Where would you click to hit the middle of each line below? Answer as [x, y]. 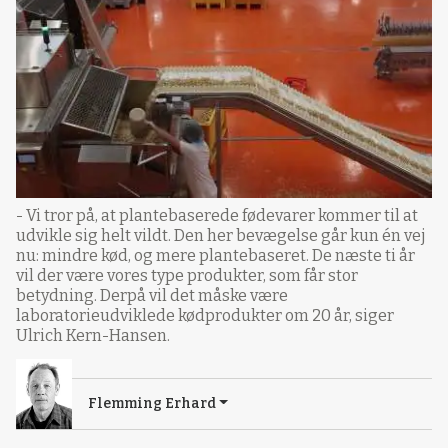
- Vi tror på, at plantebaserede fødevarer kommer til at [217, 215]
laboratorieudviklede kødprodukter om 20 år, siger [205, 315]
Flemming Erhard [152, 403]
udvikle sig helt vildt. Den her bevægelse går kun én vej [221, 235]
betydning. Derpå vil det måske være [152, 295]
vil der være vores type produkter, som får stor [187, 275]
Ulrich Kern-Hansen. [93, 335]
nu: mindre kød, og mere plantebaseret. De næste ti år [215, 255]
